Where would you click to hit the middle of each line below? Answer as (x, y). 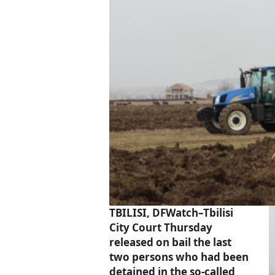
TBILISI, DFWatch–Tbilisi (171, 213)
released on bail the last (170, 242)
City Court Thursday (161, 228)
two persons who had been (179, 257)
